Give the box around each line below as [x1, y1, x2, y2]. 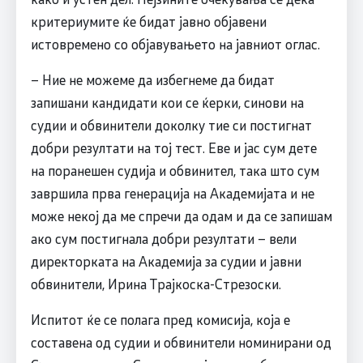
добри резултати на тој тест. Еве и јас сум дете [30, 139, 317, 157]
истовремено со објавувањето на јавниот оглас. [30, 35, 323, 53]
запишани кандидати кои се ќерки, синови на [30, 93, 304, 112]
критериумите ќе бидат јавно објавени [30, 12, 267, 31]
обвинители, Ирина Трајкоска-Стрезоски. [30, 275, 284, 293]
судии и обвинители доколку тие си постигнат [30, 116, 312, 135]
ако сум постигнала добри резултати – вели [30, 229, 297, 248]
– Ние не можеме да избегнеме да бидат [30, 70, 275, 89]
